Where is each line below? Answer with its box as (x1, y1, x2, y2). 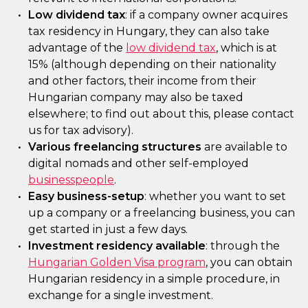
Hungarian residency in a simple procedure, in (28, 272, 280, 285)
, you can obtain (206, 256, 292, 269)
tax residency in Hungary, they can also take (28, 25, 269, 38)
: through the (206, 239, 280, 252)
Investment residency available (28, 239, 206, 252)
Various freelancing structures (28, 140, 201, 153)
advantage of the (28, 41, 126, 54)
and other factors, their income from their (28, 74, 256, 87)
